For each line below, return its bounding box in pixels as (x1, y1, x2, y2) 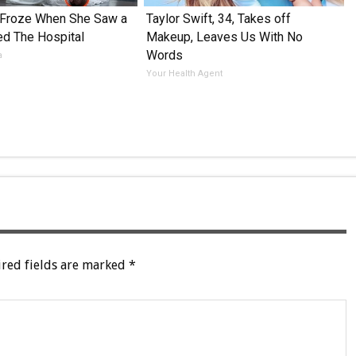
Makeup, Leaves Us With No (145, 29, 303, 44)
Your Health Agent (145, 68, 222, 79)
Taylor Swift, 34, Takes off (145, 10, 291, 26)
